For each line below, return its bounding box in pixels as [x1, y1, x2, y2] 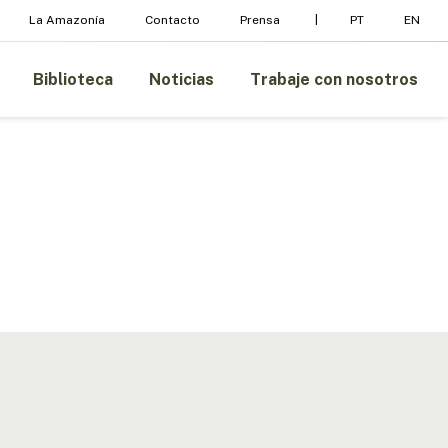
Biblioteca [33, 70, 113, 89]
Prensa [240, 13, 280, 27]
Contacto [145, 13, 200, 27]
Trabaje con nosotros [250, 70, 418, 89]
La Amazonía [29, 13, 105, 27]
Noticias [149, 70, 214, 89]
